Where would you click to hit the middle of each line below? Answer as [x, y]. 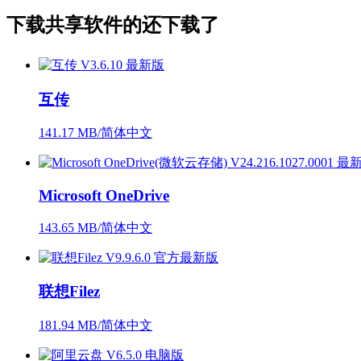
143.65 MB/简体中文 [95, 227]
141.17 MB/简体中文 [95, 133]
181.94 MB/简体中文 [95, 326]
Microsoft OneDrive [104, 195]
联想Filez [69, 292]
